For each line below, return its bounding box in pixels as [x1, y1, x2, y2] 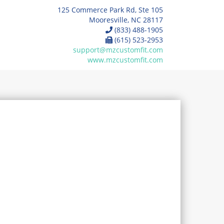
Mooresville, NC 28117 [89, 15, 163, 24]
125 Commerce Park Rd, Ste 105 [57, 5, 163, 14]
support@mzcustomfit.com [73, 45, 163, 54]
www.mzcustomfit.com [87, 55, 163, 64]
